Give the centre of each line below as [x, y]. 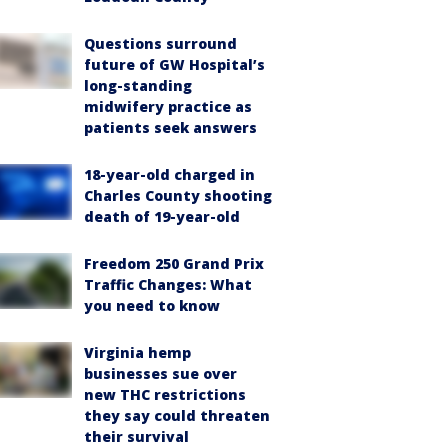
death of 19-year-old [162, 216]
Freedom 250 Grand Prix [174, 263]
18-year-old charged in [169, 174]
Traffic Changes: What [168, 284]
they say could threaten [177, 415]
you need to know [152, 305]
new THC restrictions [165, 394]
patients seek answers [170, 127]
